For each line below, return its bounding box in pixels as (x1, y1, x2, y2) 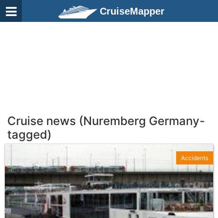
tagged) (7, 127, 52, 142)
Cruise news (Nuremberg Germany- (7, 114, 205, 128)
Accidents (181, 154, 208, 162)
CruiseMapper (100, 6, 164, 17)
